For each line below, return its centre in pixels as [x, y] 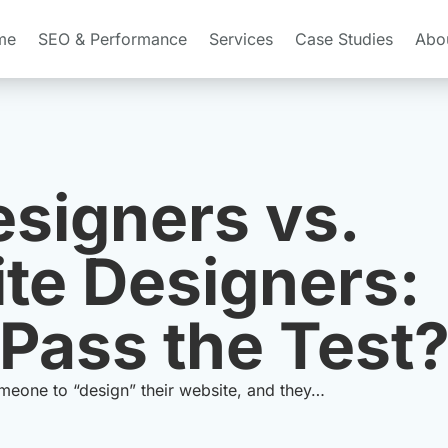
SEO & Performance [113, 39]
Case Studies [344, 39]
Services [241, 39]
